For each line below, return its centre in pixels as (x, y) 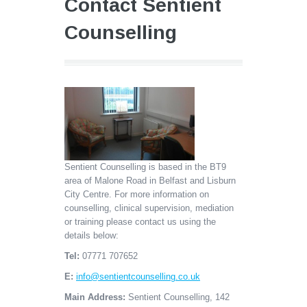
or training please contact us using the (140, 222)
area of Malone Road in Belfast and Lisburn (150, 181)
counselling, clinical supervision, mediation (149, 208)
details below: (91, 236)
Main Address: (95, 297)
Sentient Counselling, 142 (177, 297)
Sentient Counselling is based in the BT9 (145, 167)
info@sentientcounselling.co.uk (138, 277)
